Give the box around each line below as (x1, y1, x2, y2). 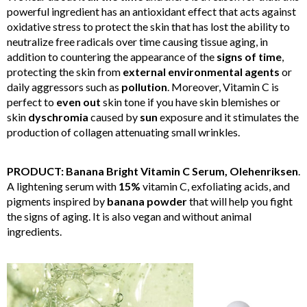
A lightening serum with (7, 179, 119, 193)
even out (56, 95, 103, 108)
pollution (121, 79, 167, 93)
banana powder (107, 194, 187, 208)
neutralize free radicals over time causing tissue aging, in (7, 34, 268, 48)
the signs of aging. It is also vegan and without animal (7, 209, 251, 223)
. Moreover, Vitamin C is (167, 79, 279, 93)
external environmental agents (123, 64, 280, 78)
